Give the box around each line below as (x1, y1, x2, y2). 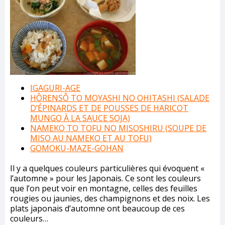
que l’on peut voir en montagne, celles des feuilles (10, 183, 197, 194)
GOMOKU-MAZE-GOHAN (30, 143, 124, 154)
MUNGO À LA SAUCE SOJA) (30, 113, 130, 124)
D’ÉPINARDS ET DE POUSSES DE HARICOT (30, 102, 188, 114)
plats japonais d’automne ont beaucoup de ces (10, 203, 185, 214)
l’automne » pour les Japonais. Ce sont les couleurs (10, 173, 201, 184)
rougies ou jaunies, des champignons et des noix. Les (10, 193, 210, 204)
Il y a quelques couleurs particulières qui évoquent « (10, 163, 204, 174)
